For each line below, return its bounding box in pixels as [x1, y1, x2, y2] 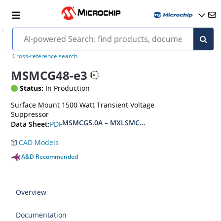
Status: [20, 83, 44, 93]
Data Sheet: [11, 119, 50, 129]
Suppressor [11, 110, 49, 119]
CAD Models [17, 138, 59, 147]
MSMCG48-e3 [11, 67, 88, 83]
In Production [43, 83, 90, 93]
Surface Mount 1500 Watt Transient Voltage [11, 100, 155, 110]
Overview [16, 187, 47, 197]
